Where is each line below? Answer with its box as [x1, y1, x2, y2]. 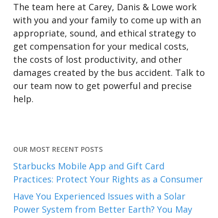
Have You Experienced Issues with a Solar [13, 190, 185, 202]
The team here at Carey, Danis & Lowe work [13, 1, 197, 13]
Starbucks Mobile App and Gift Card [13, 160, 164, 172]
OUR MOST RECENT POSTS [13, 145, 103, 154]
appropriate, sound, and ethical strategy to [13, 27, 196, 39]
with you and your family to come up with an [13, 14, 201, 26]
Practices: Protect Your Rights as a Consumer [13, 173, 203, 185]
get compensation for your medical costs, [13, 40, 189, 52]
